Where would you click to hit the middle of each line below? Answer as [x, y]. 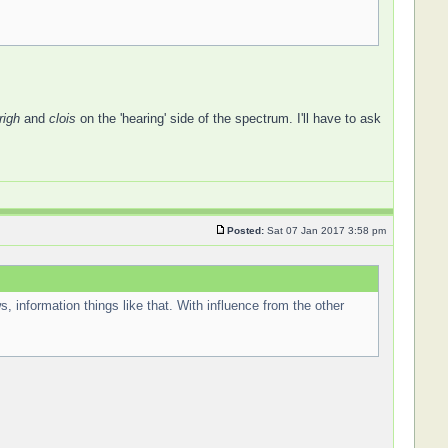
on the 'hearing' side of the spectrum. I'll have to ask [228, 118]
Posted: [245, 230]
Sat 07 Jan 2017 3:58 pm [326, 230]
